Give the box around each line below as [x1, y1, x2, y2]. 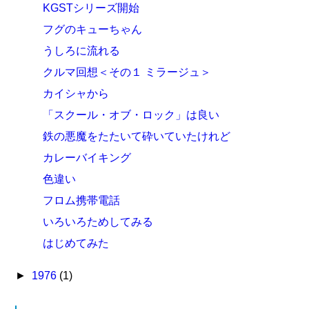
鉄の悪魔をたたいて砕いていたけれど [43, 130, 231, 142]
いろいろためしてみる [43, 216, 154, 228]
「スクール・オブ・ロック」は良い [43, 109, 220, 121]
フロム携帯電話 [43, 195, 121, 206]
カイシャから [43, 88, 110, 99]
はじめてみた [43, 237, 110, 249]
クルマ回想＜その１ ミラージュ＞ [43, 66, 212, 78]
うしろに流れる [43, 45, 121, 57]
